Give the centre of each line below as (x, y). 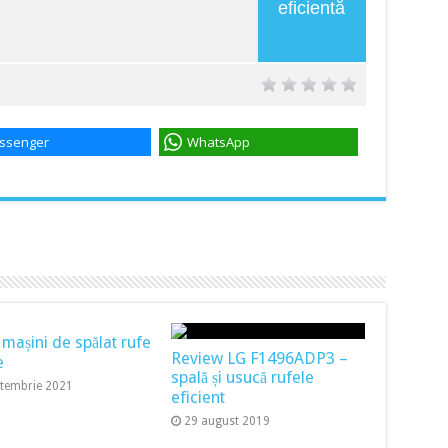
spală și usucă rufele (243, 377)
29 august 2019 (227, 421)
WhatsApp (218, 141)
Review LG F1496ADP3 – (260, 358)
